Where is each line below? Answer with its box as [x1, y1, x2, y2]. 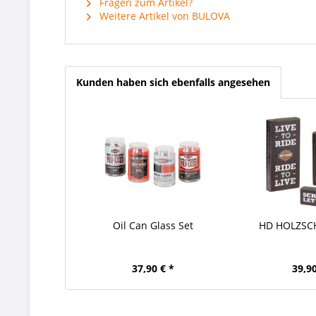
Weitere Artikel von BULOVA [97, 9, 230, 23]
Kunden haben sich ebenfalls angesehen [76, 75, 270, 89]
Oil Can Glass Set [112, 219, 193, 232]
